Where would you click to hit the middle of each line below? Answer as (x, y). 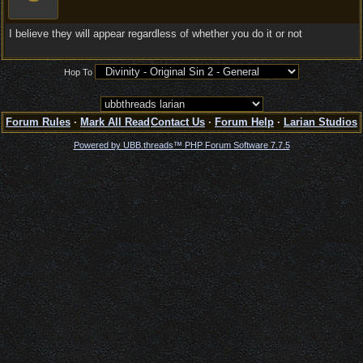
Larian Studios (320, 122)
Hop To (78, 72)
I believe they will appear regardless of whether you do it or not (156, 34)
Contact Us (178, 122)
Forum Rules (38, 122)
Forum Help (244, 122)
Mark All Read (115, 122)
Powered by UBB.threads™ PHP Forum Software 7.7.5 (181, 145)
